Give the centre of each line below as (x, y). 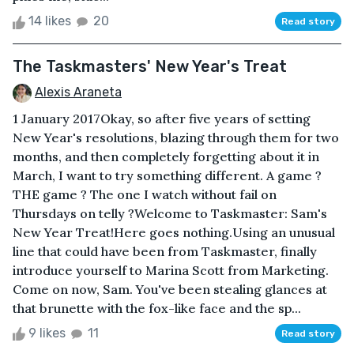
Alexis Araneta (78, 92)
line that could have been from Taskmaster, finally (165, 252)
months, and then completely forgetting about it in (166, 157)
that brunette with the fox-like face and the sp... (157, 309)
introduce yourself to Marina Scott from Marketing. (171, 271)
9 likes (47, 333)
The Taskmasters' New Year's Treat (150, 67)
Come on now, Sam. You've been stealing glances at (170, 290)
